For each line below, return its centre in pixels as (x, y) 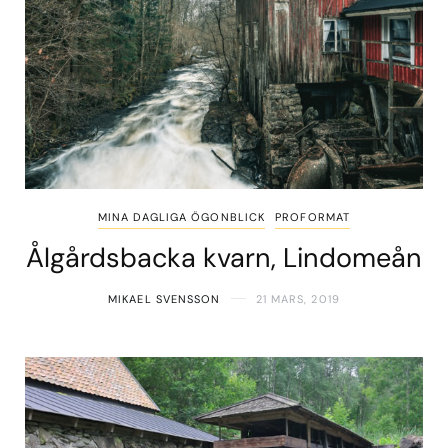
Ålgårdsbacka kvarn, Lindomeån (224, 257)
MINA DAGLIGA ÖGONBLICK (181, 216)
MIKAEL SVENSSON (164, 298)
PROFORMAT (313, 216)
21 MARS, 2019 (297, 298)
